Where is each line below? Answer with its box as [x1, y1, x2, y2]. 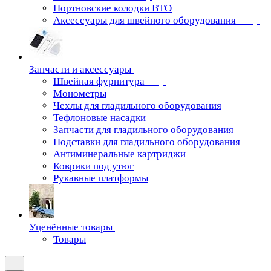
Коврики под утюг [53, 160, 134, 172]
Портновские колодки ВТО [53, 2, 172, 14]
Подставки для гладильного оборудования [53, 136, 240, 148]
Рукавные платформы [53, 172, 148, 184]
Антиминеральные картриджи [53, 148, 186, 160]
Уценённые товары [29, 221, 113, 233]
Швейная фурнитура [53, 76, 145, 87]
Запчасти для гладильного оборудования [53, 124, 233, 135]
